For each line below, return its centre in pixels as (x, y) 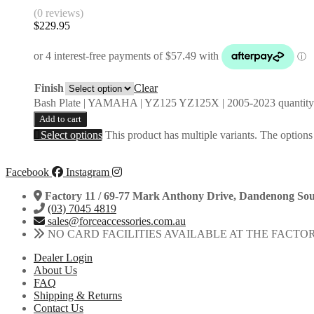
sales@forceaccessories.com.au (117, 221)
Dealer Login (63, 258)
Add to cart (60, 119)
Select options (71, 135)
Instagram (88, 172)
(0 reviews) (59, 13)
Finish (49, 88)
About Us (55, 271)
